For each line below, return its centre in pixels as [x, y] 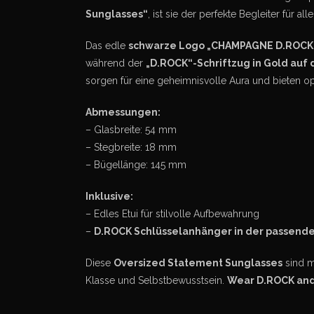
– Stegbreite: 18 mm [131, 147]
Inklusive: [109, 196]
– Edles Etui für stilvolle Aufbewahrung [172, 214]
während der [116, 63]
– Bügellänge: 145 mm [136, 165]
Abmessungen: [123, 112]
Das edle [107, 46]
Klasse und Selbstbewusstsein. [156, 280]
